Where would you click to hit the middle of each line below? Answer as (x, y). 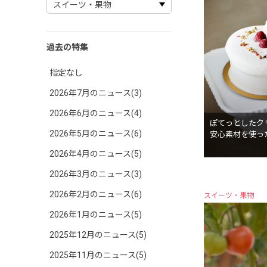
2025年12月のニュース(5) (98, 235)
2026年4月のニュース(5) (96, 154)
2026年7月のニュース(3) (96, 93)
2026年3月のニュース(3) (96, 174)
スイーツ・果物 (229, 195)
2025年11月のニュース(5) (98, 255)
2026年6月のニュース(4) (96, 113)
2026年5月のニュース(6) (96, 133)
